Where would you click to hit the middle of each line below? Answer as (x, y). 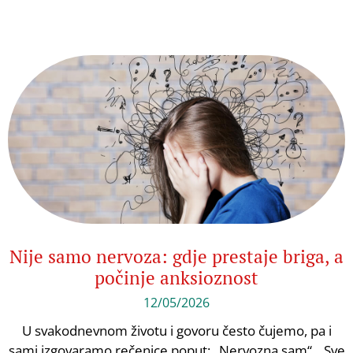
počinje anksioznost (176, 278)
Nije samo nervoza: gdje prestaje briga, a (176, 256)
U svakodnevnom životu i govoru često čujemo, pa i (176, 331)
